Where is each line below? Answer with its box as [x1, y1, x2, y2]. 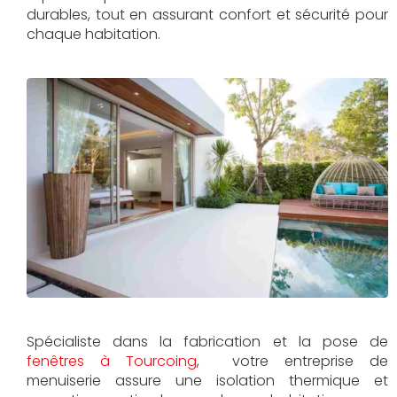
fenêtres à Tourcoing [27, 350, 198, 371]
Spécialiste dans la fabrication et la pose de [27, 331, 388, 352]
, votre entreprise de [197, 350, 388, 371]
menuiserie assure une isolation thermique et [27, 370, 388, 391]
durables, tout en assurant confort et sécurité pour [27, 4, 388, 25]
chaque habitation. [27, 24, 160, 44]
